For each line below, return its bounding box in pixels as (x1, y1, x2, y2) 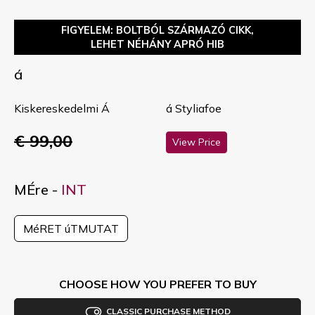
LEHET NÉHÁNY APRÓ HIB (91, 37, 224, 51)
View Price (172, 136, 221, 149)
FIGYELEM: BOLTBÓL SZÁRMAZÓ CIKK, (61, 23, 254, 37)
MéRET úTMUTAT (23, 221, 119, 236)
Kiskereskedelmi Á (14, 101, 110, 115)
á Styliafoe (166, 101, 221, 115)
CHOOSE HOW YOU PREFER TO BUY (58, 277, 257, 292)
